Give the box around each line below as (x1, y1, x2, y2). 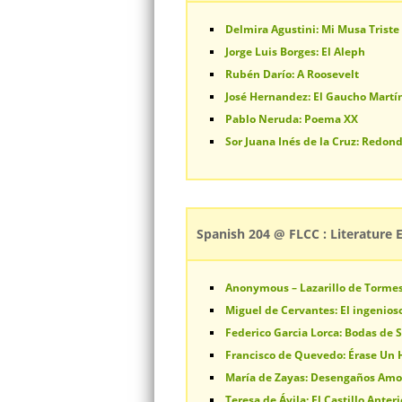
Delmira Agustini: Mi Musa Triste (225, 22, 399, 37)
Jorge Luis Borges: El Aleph (225, 44, 365, 59)
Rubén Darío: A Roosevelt (225, 66, 359, 82)
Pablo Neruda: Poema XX (225, 111, 358, 127)
